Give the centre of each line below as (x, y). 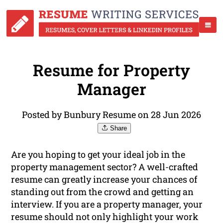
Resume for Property (111, 70)
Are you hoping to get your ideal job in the (98, 155)
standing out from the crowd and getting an (103, 192)
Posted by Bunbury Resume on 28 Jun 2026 (111, 115)
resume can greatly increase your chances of (104, 179)
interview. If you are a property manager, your (107, 204)
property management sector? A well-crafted (105, 167)
